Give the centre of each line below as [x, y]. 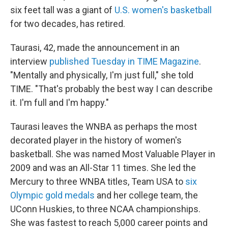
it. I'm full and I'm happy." [60, 103]
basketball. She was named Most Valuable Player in [113, 154]
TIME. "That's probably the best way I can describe [111, 89]
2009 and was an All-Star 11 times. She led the [103, 168]
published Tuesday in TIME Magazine [124, 61]
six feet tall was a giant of [62, 10]
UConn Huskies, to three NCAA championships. [105, 209]
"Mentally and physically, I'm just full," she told [102, 75]
